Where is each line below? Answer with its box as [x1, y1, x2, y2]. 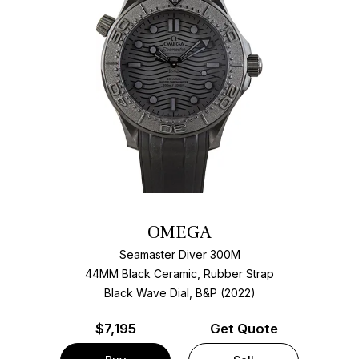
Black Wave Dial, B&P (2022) [103, 286, 256, 301]
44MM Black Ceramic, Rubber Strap [85, 267, 274, 281]
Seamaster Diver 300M [119, 248, 240, 262]
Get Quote [209, 320, 278, 337]
